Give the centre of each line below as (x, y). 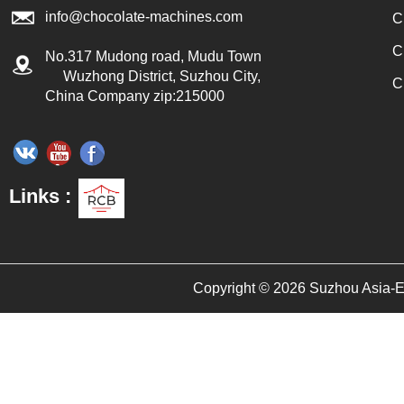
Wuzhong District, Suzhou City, (153, 77)
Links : (40, 197)
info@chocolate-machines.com (144, 17)
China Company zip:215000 (135, 96)
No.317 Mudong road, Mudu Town (153, 57)
